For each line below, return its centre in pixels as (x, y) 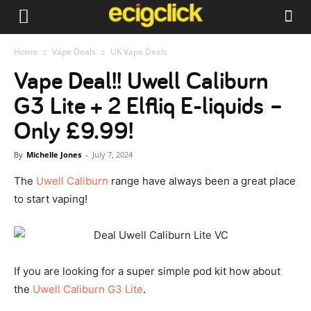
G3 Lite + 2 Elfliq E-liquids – (149, 105)
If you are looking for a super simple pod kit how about (147, 271)
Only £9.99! (74, 130)
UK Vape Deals (139, 52)
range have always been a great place (202, 181)
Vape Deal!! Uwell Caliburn (141, 80)
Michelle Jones (54, 154)
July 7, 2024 (112, 154)
